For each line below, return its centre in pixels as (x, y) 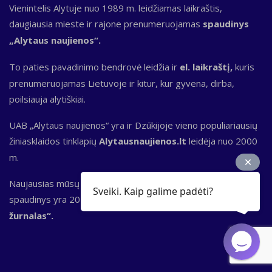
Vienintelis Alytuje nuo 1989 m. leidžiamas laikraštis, (116, 8)
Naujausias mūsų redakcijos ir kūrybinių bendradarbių (120, 183)
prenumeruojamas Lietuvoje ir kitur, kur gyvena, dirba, (122, 83)
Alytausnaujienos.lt (143, 141)
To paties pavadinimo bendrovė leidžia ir (94, 66)
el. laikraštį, (206, 66)
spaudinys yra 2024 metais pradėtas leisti (98, 199)
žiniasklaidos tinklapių (54, 141)
